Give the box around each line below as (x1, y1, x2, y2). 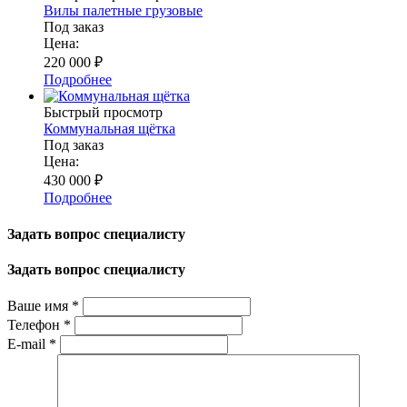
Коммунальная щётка (44, 121, 175, 137)
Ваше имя (7, 298, 72, 314)
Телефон (7, 317, 64, 333)
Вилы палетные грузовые (44, 3, 203, 19)
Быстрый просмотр (44, 104, 163, 121)
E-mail (7, 336, 49, 352)
